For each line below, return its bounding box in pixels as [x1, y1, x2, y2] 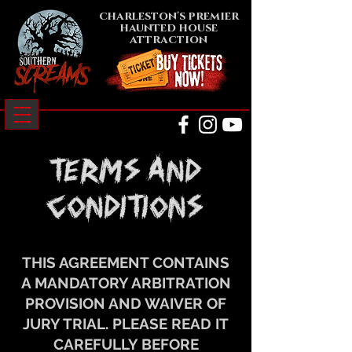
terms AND [50, 153, 201, 187]
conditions [47, 189, 204, 223]
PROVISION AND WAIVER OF [25, 295, 226, 312]
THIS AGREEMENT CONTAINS [22, 254, 229, 271]
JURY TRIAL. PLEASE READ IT [23, 315, 229, 332]
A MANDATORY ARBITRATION [20, 274, 231, 291]
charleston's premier [98, 8, 239, 24]
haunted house [119, 20, 218, 36]
